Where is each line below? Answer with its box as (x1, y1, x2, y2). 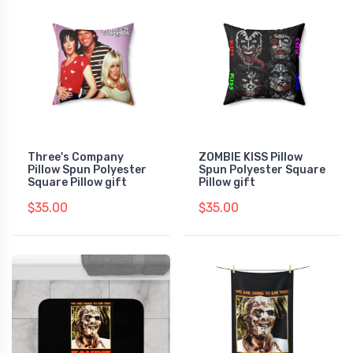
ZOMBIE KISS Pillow (199, 150, 303, 164)
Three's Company (28, 150, 124, 164)
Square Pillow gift (28, 175, 127, 189)
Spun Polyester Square (199, 162, 325, 176)
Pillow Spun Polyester (28, 162, 147, 176)
